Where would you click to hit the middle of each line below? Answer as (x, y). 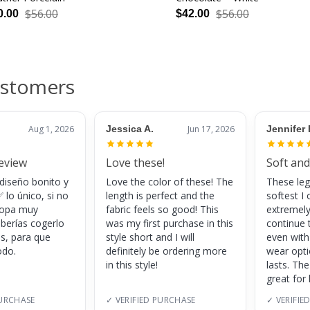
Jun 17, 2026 (211, 129)
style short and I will (150, 237)
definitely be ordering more (166, 251)
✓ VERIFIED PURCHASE (151, 300)
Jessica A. (130, 129)
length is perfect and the (160, 196)
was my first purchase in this (170, 224)
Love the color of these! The (170, 182)
